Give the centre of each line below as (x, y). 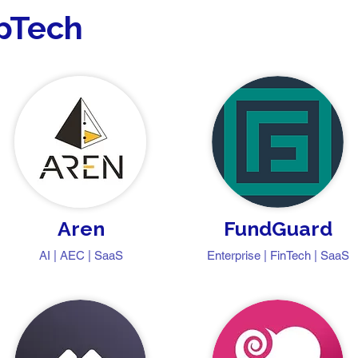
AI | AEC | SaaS (81, 255)
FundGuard (278, 229)
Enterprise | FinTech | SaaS (278, 255)
